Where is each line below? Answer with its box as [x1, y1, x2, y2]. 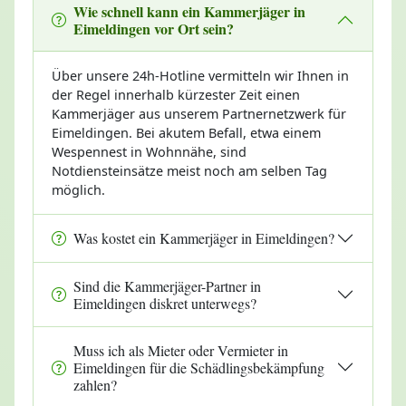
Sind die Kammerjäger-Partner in [73, 275, 261, 295]
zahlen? [73, 374, 117, 394]
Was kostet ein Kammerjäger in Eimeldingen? [73, 228, 334, 248]
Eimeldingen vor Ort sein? [73, 18, 234, 38]
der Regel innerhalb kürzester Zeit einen [52, 85, 300, 103]
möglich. [52, 180, 105, 198]
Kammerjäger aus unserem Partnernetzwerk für [52, 104, 346, 122]
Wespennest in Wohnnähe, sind [52, 142, 246, 160]
